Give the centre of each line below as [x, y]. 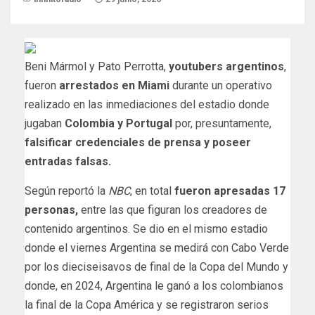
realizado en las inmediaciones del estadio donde [147, 104]
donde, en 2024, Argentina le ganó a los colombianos [154, 285]
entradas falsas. [68, 161]
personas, [51, 210]
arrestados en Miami [114, 85]
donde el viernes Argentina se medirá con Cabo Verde [157, 247]
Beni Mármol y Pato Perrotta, [97, 66]
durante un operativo [221, 85]
